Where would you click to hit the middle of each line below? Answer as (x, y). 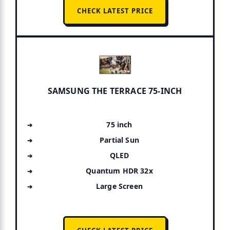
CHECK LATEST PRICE (115, 11)
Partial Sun (119, 140)
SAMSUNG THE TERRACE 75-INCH (115, 91)
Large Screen (119, 186)
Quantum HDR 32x (119, 170)
